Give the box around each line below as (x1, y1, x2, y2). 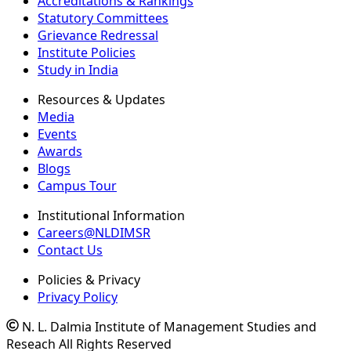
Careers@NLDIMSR (38, 224, 150, 242)
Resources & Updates (38, 91, 165, 109)
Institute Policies (38, 44, 136, 62)
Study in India (38, 61, 118, 79)
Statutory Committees (38, 9, 168, 27)
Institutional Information (38, 207, 185, 225)
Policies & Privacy (38, 271, 140, 289)
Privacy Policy (38, 288, 118, 306)
